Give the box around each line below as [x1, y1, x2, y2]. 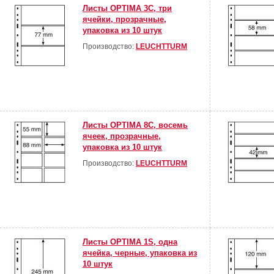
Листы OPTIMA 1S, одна [83, 237, 177, 247]
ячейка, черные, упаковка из [83, 248, 197, 258]
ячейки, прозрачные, [83, 15, 166, 24]
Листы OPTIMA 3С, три [83, 4, 172, 13]
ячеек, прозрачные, [83, 131, 161, 141]
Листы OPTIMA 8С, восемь [83, 120, 188, 130]
